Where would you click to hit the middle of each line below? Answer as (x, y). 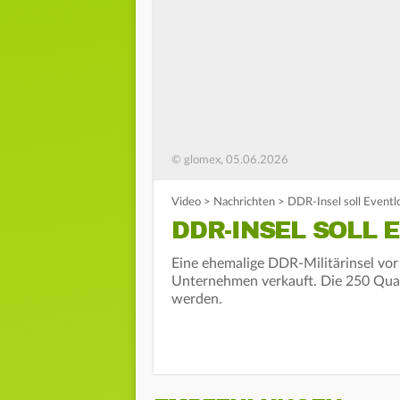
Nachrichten (244, 203)
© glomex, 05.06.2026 (230, 161)
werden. (197, 300)
